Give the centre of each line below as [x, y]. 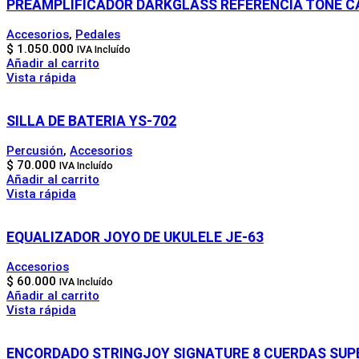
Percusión [35, 150]
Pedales [98, 34]
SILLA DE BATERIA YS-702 [91, 121]
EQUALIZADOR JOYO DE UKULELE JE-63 [135, 238]
